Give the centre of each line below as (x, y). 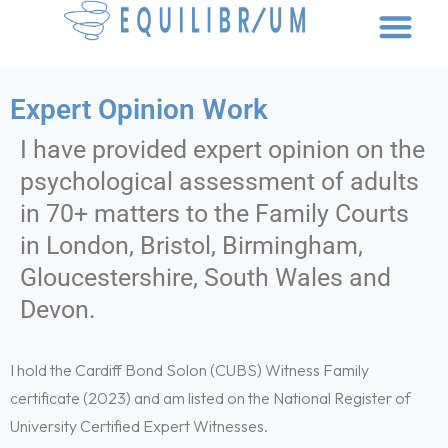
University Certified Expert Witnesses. (139, 426)
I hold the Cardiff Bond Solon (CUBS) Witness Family (189, 370)
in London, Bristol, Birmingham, (191, 245)
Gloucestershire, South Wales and (205, 277)
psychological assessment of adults (219, 181)
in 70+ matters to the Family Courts (214, 213)
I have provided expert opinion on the (222, 149)
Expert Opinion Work (139, 109)
